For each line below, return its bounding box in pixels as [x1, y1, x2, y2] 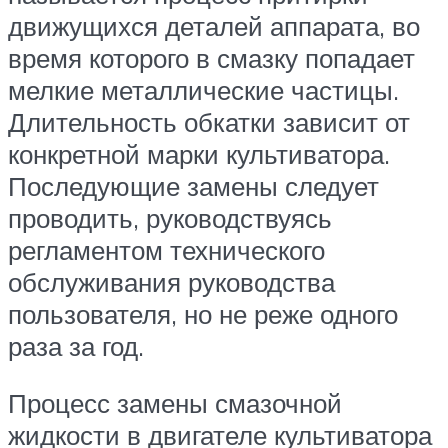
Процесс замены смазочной [8, 387, 342, 420]
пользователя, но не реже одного [8, 297, 398, 330]
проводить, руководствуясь [8, 201, 332, 234]
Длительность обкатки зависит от [8, 105, 410, 138]
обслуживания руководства [8, 265, 335, 298]
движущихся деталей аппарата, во [8, 9, 420, 42]
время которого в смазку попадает [8, 41, 415, 74]
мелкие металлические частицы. [8, 73, 399, 106]
